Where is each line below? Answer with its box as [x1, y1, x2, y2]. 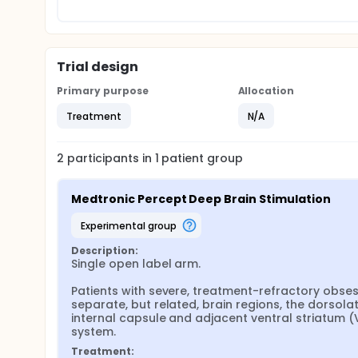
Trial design [57, 58, 138, 76]
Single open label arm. [71, 256, 201, 272]
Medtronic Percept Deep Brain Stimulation [71, 191, 331, 207]
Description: [71, 244, 138, 257]
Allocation [237, 84, 295, 97]
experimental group [85, 218, 177, 233]
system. [71, 324, 116, 340]
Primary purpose [57, 84, 149, 97]
